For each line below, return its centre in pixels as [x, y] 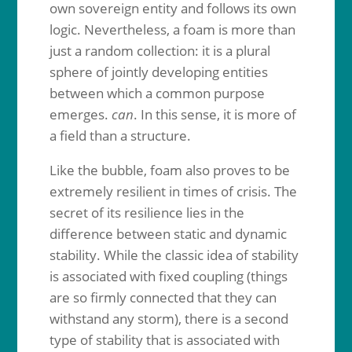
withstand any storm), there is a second [169, 319]
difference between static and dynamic [168, 234]
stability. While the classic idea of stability [174, 255]
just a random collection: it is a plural [159, 51]
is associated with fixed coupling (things [168, 276]
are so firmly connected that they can [163, 297]
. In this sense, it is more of [214, 114]
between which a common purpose [157, 93]
